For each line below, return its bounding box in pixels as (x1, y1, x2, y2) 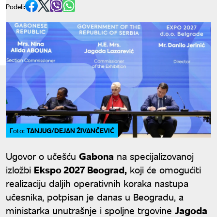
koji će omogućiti (127, 163, 201, 176)
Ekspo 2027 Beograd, (34, 163, 127, 176)
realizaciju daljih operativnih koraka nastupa (6, 176, 188, 190)
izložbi (6, 163, 34, 176)
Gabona (79, 149, 114, 163)
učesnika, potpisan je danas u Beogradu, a (6, 190, 184, 203)
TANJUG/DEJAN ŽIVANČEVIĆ (27, 125, 114, 136)
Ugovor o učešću (6, 149, 79, 163)
